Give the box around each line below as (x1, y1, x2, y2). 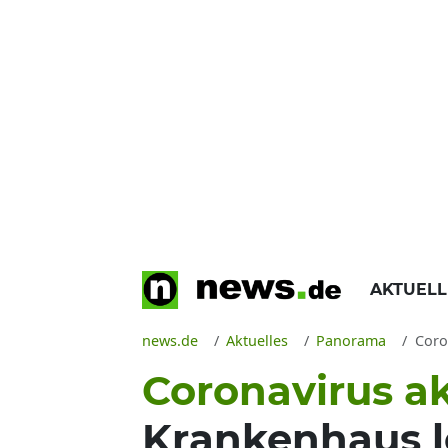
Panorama (316, 331, 387, 350)
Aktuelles (226, 331, 289, 350)
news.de (142, 331, 198, 350)
